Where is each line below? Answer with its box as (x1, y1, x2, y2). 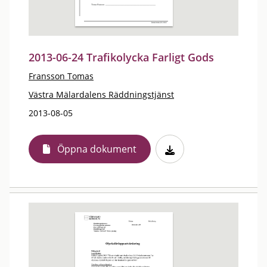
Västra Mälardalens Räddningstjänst (29, 89, 174, 100)
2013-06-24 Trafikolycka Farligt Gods (29, 50, 214, 64)
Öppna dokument (57, 142, 136, 156)
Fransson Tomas (29, 70, 94, 82)
